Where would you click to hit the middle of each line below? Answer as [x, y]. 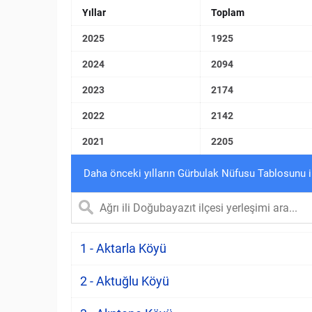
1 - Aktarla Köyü [123, 248]
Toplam [228, 13]
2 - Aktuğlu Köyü [125, 281]
